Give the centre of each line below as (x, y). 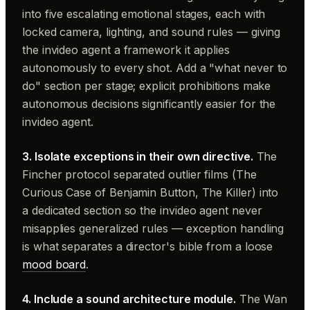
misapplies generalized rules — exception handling (153, 228)
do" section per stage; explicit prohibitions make (147, 86)
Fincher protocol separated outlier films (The (139, 174)
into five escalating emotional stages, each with (144, 14)
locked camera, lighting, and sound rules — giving (152, 32)
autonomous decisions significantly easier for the (149, 104)
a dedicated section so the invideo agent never (142, 210)
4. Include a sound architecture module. (129, 299)
